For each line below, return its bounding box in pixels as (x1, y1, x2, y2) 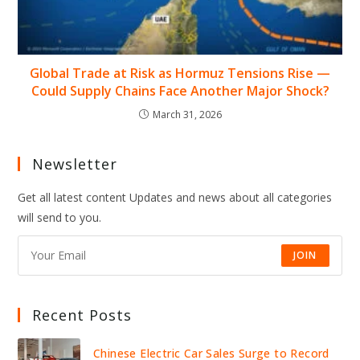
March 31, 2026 (152, 107, 222, 121)
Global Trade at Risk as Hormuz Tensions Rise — (30, 63, 330, 82)
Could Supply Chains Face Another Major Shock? (31, 81, 329, 100)
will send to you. (18, 209, 102, 225)
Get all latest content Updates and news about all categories (18, 189, 333, 205)
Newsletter (32, 153, 118, 174)
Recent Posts (32, 305, 133, 325)
